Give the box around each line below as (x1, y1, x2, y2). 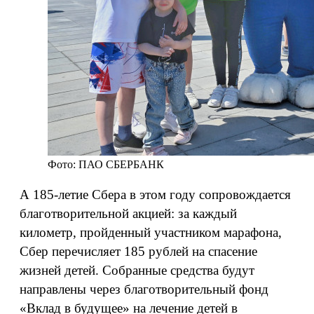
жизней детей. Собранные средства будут (20, 263, 254, 278)
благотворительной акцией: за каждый (20, 206, 237, 221)
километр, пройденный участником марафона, (20, 225, 282, 240)
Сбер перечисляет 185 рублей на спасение (20, 244, 257, 259)
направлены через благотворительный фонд (20, 282, 268, 296)
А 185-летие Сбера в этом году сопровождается (20, 187, 291, 202)
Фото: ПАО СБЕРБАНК (48, 158, 164, 170)
